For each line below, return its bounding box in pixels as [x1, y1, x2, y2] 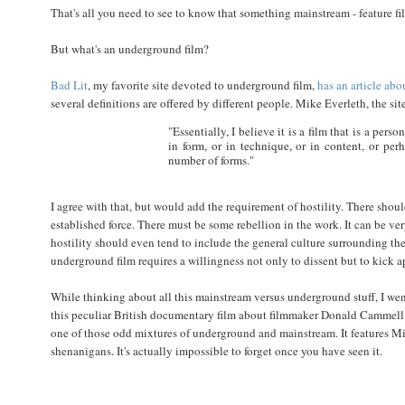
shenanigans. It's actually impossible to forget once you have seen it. [50, 342, 382, 359]
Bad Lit [50, 76, 88, 93]
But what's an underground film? [50, 40, 209, 57]
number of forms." [167, 151, 254, 168]
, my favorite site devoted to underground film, [87, 76, 317, 93]
